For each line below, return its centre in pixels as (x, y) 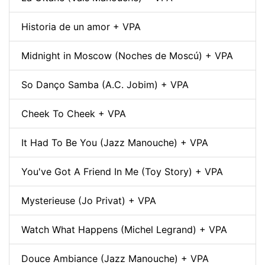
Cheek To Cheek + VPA (74, 113)
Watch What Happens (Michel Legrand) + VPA (124, 229)
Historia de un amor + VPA (81, 26)
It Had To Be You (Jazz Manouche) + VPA (115, 142)
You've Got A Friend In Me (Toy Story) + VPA (122, 171)
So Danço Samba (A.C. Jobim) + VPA (105, 84)
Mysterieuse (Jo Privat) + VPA (89, 200)
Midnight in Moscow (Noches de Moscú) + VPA (127, 55)
